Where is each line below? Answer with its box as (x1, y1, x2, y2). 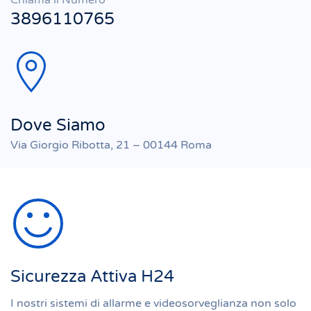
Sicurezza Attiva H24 (10, 267, 174, 287)
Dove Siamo (10, 115, 106, 135)
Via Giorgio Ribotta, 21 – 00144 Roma (10, 138, 212, 152)
